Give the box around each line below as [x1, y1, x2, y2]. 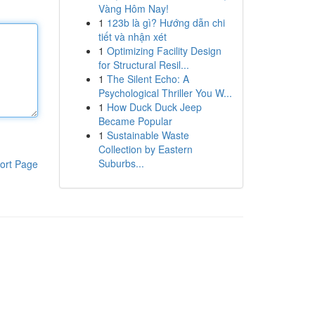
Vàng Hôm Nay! [98, 1, 169, 15]
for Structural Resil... [98, 58, 189, 72]
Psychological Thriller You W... [98, 86, 232, 100]
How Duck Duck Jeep [106, 100, 202, 114]
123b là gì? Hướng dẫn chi [106, 15, 225, 30]
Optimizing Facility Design [106, 44, 221, 58]
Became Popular [98, 114, 172, 128]
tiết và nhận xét [98, 30, 167, 44]
